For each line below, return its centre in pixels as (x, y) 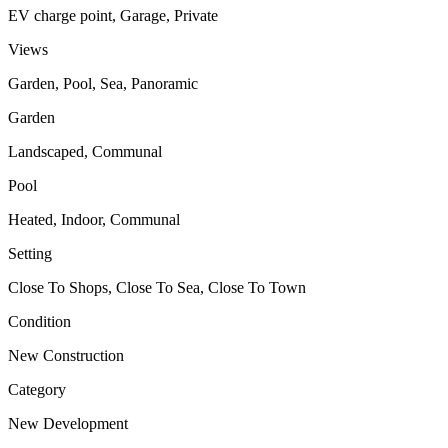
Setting (30, 254)
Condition (39, 322)
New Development (68, 424)
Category (37, 390)
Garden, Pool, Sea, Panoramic (103, 84)
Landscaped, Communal (85, 152)
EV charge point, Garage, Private (113, 16)
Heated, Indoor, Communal (94, 220)
